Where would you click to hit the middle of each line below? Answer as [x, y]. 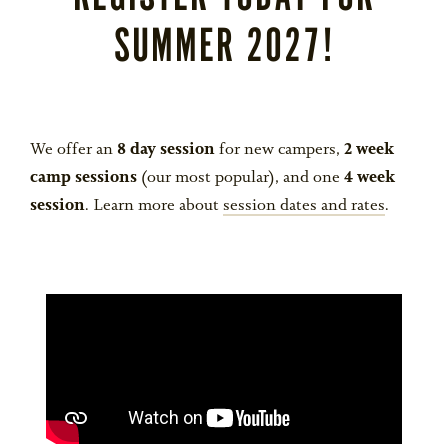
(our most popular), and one [240, 178]
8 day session [166, 150]
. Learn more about [154, 206]
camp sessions [83, 178]
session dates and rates [304, 206]
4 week [369, 178]
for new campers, [279, 150]
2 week [369, 150]
